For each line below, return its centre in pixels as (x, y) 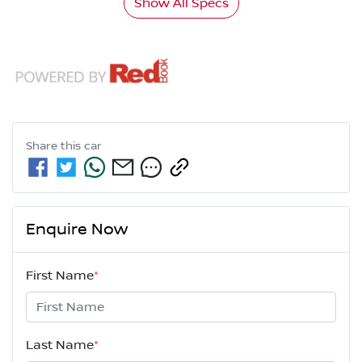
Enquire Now (77, 230)
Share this (55, 147)
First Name (60, 276)
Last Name (60, 345)
